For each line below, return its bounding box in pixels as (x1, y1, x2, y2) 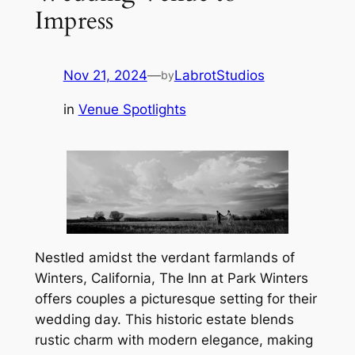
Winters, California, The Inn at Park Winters (34, 269, 308, 286)
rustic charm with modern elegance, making (34, 331, 313, 348)
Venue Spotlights (78, 101, 186, 117)
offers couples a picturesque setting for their (34, 290, 317, 307)
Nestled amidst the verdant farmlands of (34, 249, 295, 265)
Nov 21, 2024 (63, 67, 147, 83)
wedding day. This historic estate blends (34, 311, 294, 327)
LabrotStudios (174, 67, 265, 83)
